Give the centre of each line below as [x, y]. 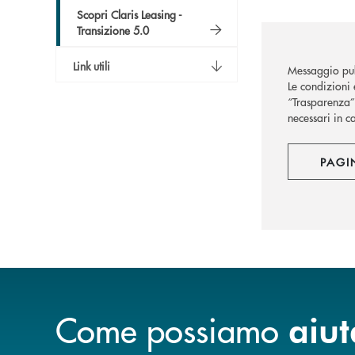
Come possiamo [172, 329]
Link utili [92, 65]
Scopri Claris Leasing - [130, 14]
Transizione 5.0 [113, 30]
